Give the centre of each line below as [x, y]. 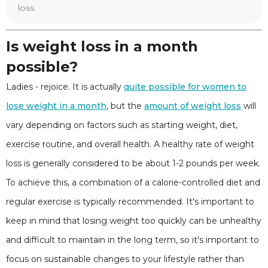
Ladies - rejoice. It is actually [65, 87]
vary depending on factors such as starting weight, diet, [122, 125]
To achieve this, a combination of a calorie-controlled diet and [133, 182]
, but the [125, 106]
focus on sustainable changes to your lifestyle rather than [125, 259]
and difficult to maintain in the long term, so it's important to [133, 240]
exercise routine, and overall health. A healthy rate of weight [130, 144]
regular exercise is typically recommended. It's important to [130, 202]
